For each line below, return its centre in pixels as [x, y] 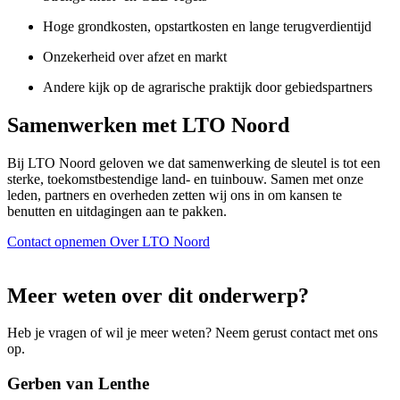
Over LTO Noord [160, 241]
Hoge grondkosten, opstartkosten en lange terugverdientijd [207, 26]
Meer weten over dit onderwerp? [158, 295]
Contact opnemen [57, 241]
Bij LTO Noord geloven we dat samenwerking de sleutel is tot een [194, 162]
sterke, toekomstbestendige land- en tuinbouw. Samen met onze [185, 179]
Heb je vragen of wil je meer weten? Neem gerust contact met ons [192, 333]
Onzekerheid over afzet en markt [135, 56]
